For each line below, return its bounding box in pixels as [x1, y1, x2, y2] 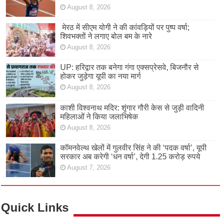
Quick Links [1, 200, 69, 214]
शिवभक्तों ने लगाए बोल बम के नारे [60, 32, 152, 41]
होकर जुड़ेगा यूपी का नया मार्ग [60, 72, 141, 81]
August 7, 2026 [67, 163, 111, 171]
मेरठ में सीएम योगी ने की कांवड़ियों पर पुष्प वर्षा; [60, 23, 190, 32]
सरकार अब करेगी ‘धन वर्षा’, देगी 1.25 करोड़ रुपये [60, 152, 201, 161]
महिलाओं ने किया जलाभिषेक [60, 112, 139, 121]
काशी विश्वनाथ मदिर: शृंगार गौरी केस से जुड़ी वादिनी [60, 103, 205, 112]
